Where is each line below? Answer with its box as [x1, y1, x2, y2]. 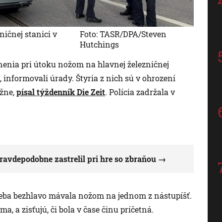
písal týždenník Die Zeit [16, 87, 105, 98]
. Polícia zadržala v [105, 87, 175, 98]
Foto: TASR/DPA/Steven [80, 29, 167, 40]
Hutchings [80, 39, 119, 50]
